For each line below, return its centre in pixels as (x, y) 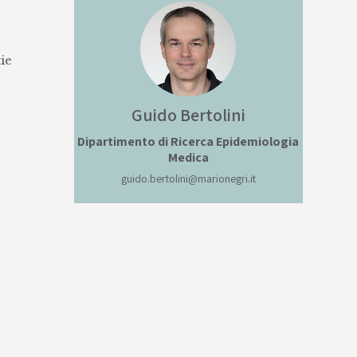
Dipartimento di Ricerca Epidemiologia (188, 141)
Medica (188, 157)
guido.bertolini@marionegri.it (188, 178)
